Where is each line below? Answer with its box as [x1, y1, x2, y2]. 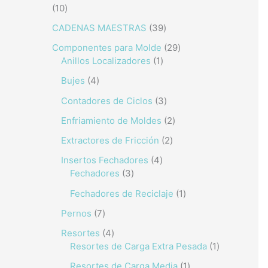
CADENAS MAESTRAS [52, 22, 147, 33]
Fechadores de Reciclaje [70, 187, 173, 199]
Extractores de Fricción [61, 135, 159, 146]
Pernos [61, 207, 92, 219]
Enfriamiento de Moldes [61, 114, 162, 126]
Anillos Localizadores [61, 55, 151, 66]
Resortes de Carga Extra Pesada [70, 240, 207, 252]
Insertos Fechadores [61, 154, 148, 166]
